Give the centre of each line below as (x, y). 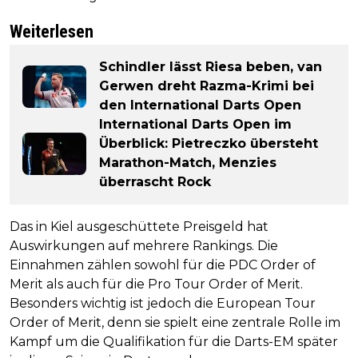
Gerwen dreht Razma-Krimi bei (207, 86)
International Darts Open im (195, 125)
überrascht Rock (155, 182)
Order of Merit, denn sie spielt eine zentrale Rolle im (175, 323)
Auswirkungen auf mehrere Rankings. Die (144, 246)
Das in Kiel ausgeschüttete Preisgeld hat (139, 227)
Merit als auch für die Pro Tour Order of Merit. (156, 284)
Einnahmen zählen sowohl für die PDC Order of (163, 265)
